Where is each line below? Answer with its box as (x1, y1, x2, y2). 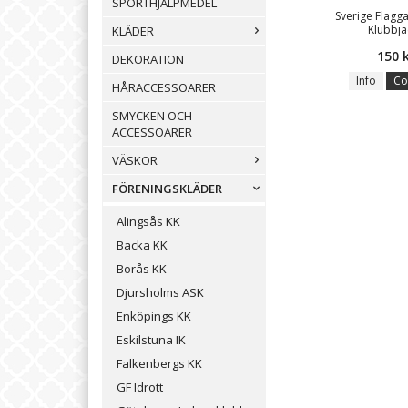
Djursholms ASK (117, 284, 204, 301)
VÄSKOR (112, 152, 158, 169)
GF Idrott (117, 379, 163, 396)
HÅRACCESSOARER (112, 79, 216, 97)
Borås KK (117, 260, 167, 278)
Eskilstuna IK (117, 331, 186, 349)
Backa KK (117, 237, 168, 254)
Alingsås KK (117, 213, 180, 230)
